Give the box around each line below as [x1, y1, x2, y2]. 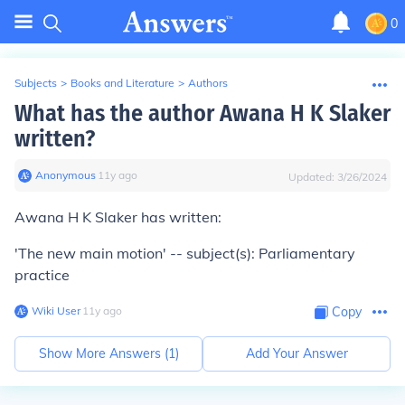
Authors [188, 76, 228, 89]
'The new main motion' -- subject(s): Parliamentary [14, 244, 355, 262]
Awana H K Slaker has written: [14, 208, 221, 226]
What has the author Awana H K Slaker [14, 99, 391, 127]
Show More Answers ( [38, 345, 168, 362]
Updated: [288, 170, 337, 184]
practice [14, 266, 70, 284]
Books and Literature [71, 76, 174, 89]
